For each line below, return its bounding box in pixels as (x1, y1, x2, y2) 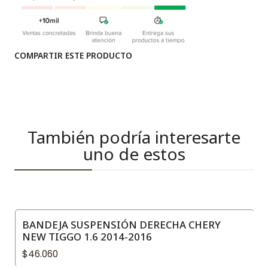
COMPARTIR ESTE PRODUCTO (14, 49, 132, 61)
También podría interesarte (28, 125, 240, 148)
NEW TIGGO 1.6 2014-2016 (22, 229, 152, 243)
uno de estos (83, 142, 185, 165)
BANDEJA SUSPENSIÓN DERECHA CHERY (22, 217, 221, 232)
